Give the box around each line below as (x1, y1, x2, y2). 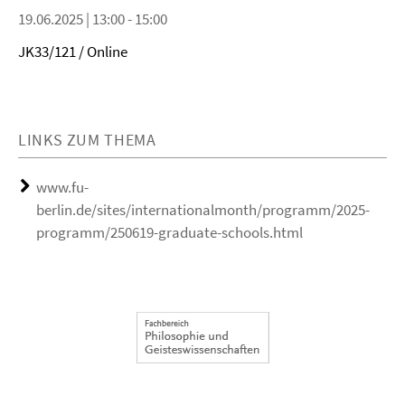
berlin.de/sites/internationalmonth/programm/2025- (36, 200, 370, 220)
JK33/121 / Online (18, 42, 127, 61)
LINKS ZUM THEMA (18, 129, 156, 150)
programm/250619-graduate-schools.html (36, 222, 303, 242)
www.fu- (36, 177, 89, 197)
